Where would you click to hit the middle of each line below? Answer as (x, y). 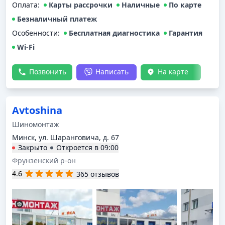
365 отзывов (98, 174)
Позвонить (48, 72)
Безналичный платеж (57, 19)
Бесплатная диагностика (114, 33)
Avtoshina (37, 110)
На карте (173, 72)
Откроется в (78, 147)
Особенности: (36, 33)
